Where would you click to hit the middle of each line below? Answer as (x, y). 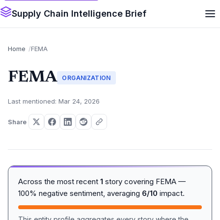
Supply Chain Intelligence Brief (79, 14)
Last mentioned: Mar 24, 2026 (54, 101)
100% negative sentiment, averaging (80, 193)
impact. (171, 193)
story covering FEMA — (144, 181)
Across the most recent (59, 181)
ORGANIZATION (86, 78)
